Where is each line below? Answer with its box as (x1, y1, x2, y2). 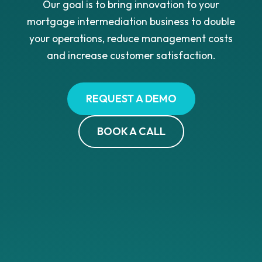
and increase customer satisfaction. (46, 48, 216, 62)
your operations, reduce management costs (29, 31, 233, 45)
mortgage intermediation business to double (27, 14, 235, 28)
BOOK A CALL (96, 124, 166, 138)
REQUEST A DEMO (85, 91, 177, 105)
